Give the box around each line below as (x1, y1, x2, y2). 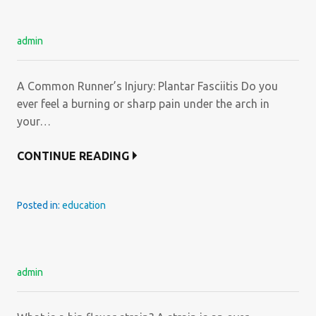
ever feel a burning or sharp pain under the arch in (17, 97, 269, 110)
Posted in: (17, 200, 62, 211)
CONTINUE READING (17, 150, 129, 162)
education (62, 200, 106, 211)
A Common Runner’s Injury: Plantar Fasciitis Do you (17, 80, 278, 92)
